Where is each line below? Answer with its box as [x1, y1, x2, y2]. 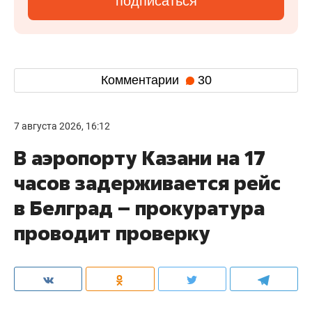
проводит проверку [14, 219, 210, 246]
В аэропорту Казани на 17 [14, 144, 265, 171]
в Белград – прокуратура [14, 194, 265, 221]
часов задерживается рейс [14, 169, 281, 196]
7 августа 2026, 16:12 [14, 120, 110, 132]
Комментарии [100, 73, 182, 88]
